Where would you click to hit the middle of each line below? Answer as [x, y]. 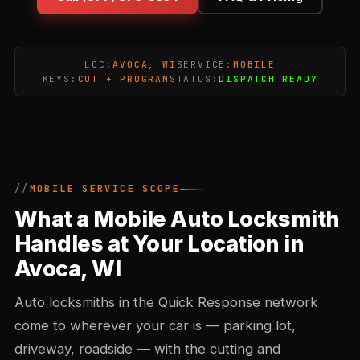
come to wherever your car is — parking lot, [155, 325]
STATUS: [194, 79]
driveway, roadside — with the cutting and [147, 349]
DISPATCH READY [268, 79]
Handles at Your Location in [160, 244]
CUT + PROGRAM [123, 79]
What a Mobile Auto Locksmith [177, 219]
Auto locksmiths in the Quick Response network [166, 302]
